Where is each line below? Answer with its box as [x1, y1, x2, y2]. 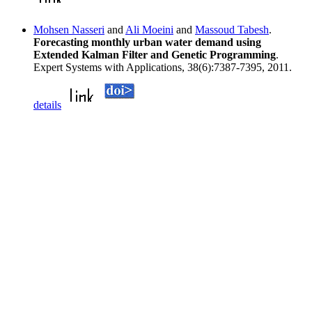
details [33, 99, 61, 111]
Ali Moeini [125, 24, 173, 36]
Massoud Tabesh [195, 24, 269, 36]
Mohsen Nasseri [33, 24, 104, 36]
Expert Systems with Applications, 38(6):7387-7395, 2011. [33, 61, 292, 74]
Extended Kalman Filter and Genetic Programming [33, 49, 276, 61]
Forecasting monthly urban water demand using [33, 36, 261, 49]
